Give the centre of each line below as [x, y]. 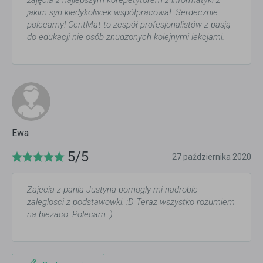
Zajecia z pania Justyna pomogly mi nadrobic [112, 190]
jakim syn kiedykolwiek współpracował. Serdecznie [122, 13]
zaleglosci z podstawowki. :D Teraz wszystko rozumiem [131, 202]
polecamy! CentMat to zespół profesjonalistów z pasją [129, 25]
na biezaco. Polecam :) [70, 215]
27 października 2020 [212, 157]
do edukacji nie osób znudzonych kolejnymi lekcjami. [126, 37]
